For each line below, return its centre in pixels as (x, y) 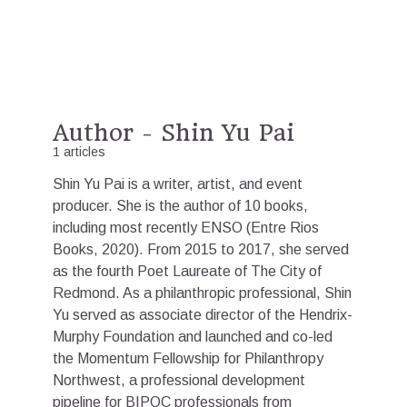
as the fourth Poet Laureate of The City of (187, 271)
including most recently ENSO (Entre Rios (186, 228)
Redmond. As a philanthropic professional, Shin (202, 293)
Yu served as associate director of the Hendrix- (203, 315)
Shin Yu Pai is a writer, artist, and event (178, 184)
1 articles (79, 152)
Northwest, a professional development (179, 380)
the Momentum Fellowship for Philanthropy (188, 358)
